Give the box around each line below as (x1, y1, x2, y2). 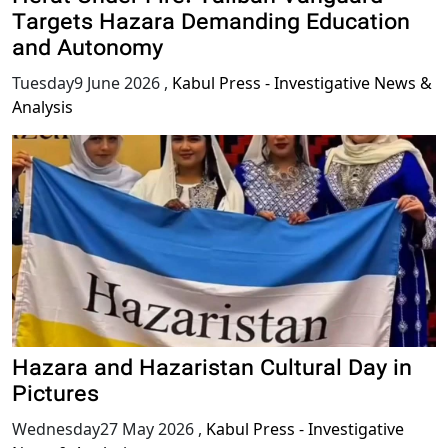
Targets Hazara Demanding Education (12, 7, 410, 42)
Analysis (12, 96, 73, 119)
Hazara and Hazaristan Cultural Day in (12, 353, 412, 388)
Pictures (12, 379, 99, 414)
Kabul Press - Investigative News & (172, 72, 432, 95)
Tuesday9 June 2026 (12, 72, 160, 95)
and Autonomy (12, 33, 163, 68)
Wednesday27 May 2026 (12, 418, 194, 441)
